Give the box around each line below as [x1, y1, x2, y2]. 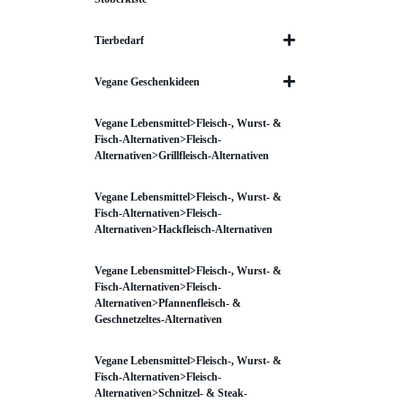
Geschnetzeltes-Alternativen [94, 313, 222, 326]
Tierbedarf [94, 34, 144, 47]
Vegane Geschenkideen [94, 76, 200, 88]
